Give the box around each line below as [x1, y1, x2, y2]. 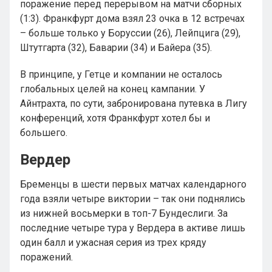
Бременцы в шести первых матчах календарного [20, 178, 246, 190]
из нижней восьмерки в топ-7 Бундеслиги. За [20, 208, 228, 219]
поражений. [20, 251, 73, 263]
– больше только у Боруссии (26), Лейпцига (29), [20, 27, 240, 39]
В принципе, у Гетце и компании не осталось [20, 69, 222, 80]
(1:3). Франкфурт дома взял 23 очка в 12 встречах [20, 13, 245, 24]
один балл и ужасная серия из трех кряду [20, 237, 206, 248]
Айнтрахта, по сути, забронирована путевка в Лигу [20, 98, 247, 109]
